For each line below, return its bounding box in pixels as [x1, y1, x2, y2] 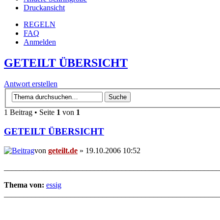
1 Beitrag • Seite [4, 108, 56, 117]
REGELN [24, 20, 55, 28]
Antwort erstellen [4, 79, 57, 88]
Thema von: [4, 180, 44, 189]
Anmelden [24, 37, 56, 46]
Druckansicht [24, 3, 65, 12]
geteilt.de [48, 146, 78, 155]
